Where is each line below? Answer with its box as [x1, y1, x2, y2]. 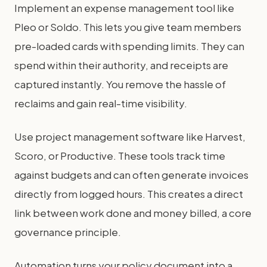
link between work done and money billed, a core [14, 206, 252, 219]
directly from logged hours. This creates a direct [14, 187, 243, 200]
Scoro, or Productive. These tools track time [14, 149, 225, 162]
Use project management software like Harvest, [14, 130, 246, 143]
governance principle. [14, 225, 121, 238]
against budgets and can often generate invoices [14, 168, 249, 181]
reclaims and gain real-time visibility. [14, 97, 187, 110]
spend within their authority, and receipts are [14, 58, 228, 72]
